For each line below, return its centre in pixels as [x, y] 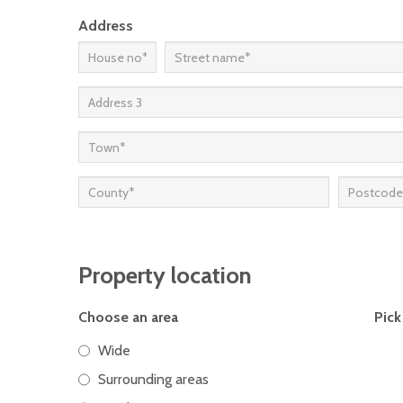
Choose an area [128, 318]
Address [106, 26]
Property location [165, 275]
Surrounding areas [153, 380]
